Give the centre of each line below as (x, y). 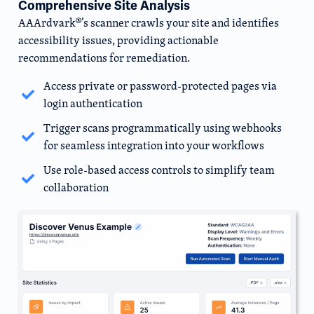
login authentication (93, 103)
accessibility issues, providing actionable (118, 41)
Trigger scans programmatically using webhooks (162, 128)
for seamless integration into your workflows (153, 145)
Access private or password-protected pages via (160, 86)
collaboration (76, 187)
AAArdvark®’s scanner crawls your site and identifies (149, 23)
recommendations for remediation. (104, 58)
